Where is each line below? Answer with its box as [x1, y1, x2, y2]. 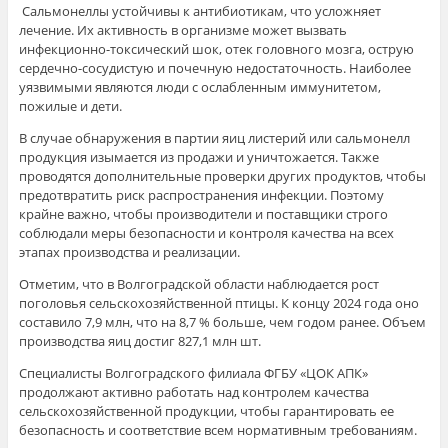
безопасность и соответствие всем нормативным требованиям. [18, 420, 417, 439]
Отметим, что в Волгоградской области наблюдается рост [18, 274, 379, 293]
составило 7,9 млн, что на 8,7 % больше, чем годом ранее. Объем [18, 312, 426, 331]
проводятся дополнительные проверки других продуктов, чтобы [18, 166, 426, 185]
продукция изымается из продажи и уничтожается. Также [18, 147, 379, 166]
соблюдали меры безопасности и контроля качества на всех [18, 223, 394, 242]
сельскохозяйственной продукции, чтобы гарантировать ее [18, 401, 394, 420]
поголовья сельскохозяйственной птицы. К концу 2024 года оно [18, 293, 419, 312]
